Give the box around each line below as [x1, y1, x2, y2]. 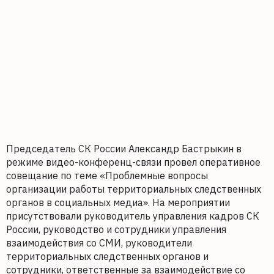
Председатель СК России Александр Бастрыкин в [6, 143, 242, 155]
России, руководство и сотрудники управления [6, 223, 226, 236]
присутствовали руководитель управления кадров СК [6, 210, 259, 223]
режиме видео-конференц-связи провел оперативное [6, 156, 261, 169]
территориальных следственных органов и [6, 250, 209, 263]
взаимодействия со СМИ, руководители [6, 237, 192, 250]
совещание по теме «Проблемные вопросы [6, 169, 208, 182]
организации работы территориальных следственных [6, 183, 261, 196]
